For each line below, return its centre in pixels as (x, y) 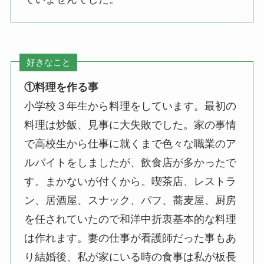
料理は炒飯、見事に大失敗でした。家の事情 (131, 125)
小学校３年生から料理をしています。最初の (131, 106)
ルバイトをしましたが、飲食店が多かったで (131, 162)
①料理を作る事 (62, 87)
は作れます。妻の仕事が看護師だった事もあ (131, 238)
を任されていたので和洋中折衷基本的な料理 (131, 219)
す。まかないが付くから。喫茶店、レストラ (131, 181)
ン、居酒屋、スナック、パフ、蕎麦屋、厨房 (131, 200)
